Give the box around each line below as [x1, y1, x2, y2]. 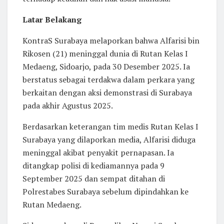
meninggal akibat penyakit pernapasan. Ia [22, 146, 174, 158]
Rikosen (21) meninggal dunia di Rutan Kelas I [22, 47, 188, 59]
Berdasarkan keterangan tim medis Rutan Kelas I [22, 120, 198, 132]
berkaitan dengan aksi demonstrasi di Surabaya [22, 86, 192, 98]
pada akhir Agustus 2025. [22, 99, 113, 111]
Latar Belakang [22, 13, 81, 25]
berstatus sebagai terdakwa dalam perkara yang [22, 73, 194, 85]
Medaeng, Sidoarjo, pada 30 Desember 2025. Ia [22, 60, 190, 72]
